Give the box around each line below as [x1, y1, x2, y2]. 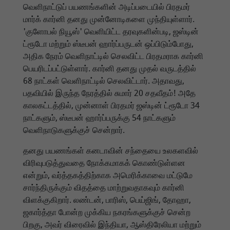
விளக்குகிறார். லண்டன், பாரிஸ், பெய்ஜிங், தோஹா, [23, 194, 191, 206]
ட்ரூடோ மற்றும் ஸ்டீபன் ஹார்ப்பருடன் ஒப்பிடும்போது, [23, 37, 194, 50]
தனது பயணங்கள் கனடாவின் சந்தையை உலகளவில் [23, 144, 198, 157]
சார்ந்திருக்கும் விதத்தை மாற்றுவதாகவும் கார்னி [23, 181, 184, 194]
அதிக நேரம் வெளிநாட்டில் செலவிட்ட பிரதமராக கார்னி [23, 50, 203, 63]
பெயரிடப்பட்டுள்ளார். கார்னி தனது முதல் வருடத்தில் [23, 62, 196, 75]
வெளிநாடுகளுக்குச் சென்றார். [23, 124, 125, 137]
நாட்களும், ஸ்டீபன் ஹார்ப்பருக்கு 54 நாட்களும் [23, 111, 176, 124]
